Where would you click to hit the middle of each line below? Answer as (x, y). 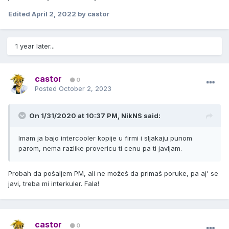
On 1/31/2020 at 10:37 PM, (75, 116)
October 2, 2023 (85, 89)
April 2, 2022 (54, 14)
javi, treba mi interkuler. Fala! (54, 184)
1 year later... (35, 46)
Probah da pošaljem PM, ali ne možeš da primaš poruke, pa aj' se (113, 174)
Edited (20, 14)
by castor (93, 14)
